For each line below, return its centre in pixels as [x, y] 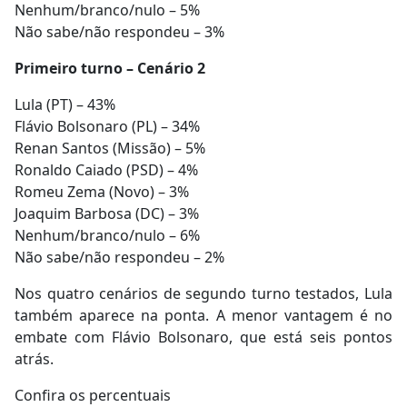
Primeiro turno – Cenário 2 [110, 68]
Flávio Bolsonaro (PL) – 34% [107, 126]
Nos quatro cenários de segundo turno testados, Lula [203, 293]
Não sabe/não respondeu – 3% [119, 31]
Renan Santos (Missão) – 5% [110, 148]
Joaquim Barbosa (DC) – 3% [107, 213]
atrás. [34, 358]
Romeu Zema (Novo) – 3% [102, 191]
